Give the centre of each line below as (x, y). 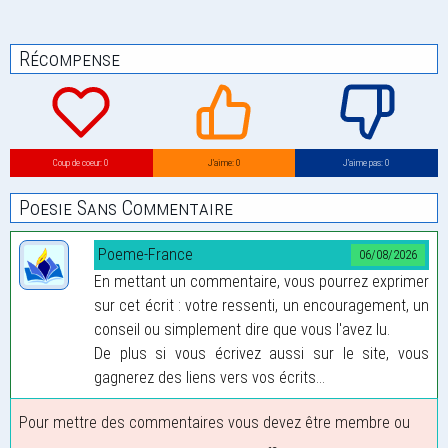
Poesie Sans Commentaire (126, 207)
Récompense (69, 59)
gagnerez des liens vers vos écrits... (209, 377)
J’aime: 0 (224, 163)
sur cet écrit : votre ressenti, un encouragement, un (261, 305)
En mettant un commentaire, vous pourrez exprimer (261, 281)
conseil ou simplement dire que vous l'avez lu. (242, 329)
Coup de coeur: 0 (81, 163)
